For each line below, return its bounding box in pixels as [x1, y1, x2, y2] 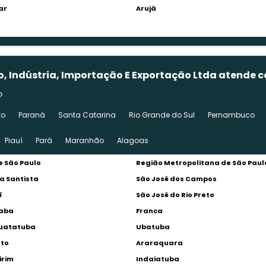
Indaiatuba [135, 254, 179, 264]
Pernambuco [208, 110, 255, 120]
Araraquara [135, 238, 183, 248]
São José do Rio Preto [135, 190, 214, 199]
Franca [135, 206, 163, 216]
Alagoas [117, 135, 149, 145]
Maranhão [65, 135, 104, 145]
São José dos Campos [135, 174, 217, 183]
